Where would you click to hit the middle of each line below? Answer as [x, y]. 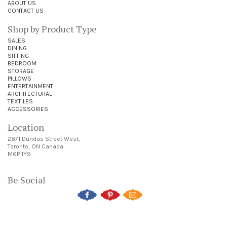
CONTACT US [26, 10]
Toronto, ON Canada [35, 146]
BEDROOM [22, 63]
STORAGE [21, 71]
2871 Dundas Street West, [44, 139]
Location [26, 127]
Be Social [27, 180]
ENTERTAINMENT [30, 86]
